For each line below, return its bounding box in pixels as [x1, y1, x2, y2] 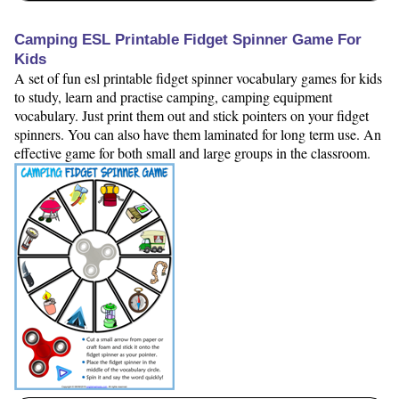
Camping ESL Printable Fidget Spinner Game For [14, 30, 362, 48]
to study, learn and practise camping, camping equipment [14, 86, 332, 106]
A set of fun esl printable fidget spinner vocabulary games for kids [14, 68, 382, 87]
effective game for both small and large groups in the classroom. [14, 142, 370, 162]
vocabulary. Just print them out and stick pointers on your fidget [14, 105, 369, 125]
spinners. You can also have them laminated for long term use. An [14, 124, 381, 143]
